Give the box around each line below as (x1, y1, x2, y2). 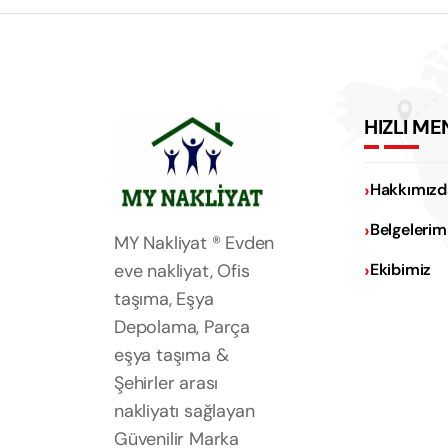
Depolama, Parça (114, 315, 251, 340)
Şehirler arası (114, 371, 219, 396)
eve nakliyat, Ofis (114, 259, 250, 284)
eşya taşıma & (114, 343, 229, 368)
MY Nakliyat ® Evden (114, 231, 275, 256)
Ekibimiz (369, 259, 432, 281)
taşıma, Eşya (114, 287, 214, 312)
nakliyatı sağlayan (114, 399, 255, 424)
